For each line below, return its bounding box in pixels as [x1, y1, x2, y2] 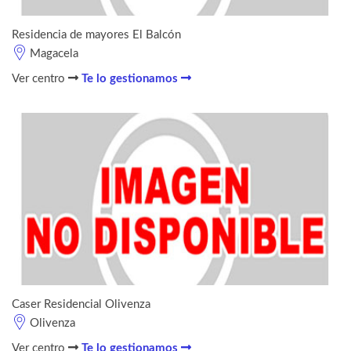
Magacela [30, 47, 78, 60]
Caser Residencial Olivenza [12, 298, 150, 310]
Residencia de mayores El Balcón [12, 28, 181, 41]
